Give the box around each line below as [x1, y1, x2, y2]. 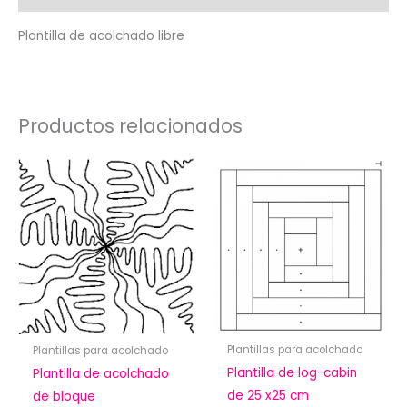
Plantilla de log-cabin [227, 364, 358, 382]
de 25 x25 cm [227, 387, 310, 405]
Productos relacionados [18, 113, 243, 140]
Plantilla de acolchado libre [18, 26, 184, 45]
